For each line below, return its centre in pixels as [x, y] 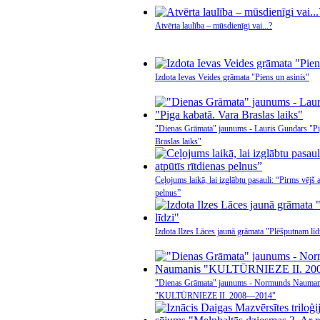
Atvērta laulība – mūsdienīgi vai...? [214, 26]
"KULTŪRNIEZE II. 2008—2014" [215, 296]
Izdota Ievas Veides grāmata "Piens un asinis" [232, 77]
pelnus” [168, 193]
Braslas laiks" [178, 141]
